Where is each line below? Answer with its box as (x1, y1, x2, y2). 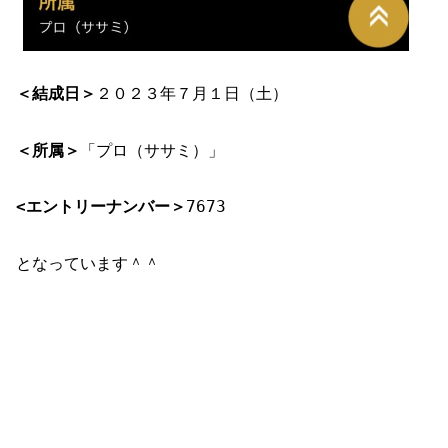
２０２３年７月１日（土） (96, 83, 288, 103)
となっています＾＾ (16, 254, 160, 274)
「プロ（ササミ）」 (80, 140, 224, 160)
